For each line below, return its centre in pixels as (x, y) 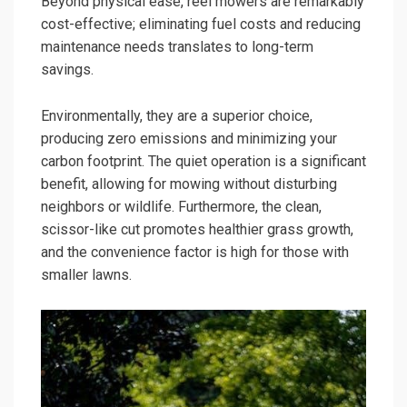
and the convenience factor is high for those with (195, 253)
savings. (67, 70)
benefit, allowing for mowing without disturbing (189, 184)
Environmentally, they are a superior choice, (177, 116)
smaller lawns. (86, 275)
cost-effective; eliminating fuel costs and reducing (201, 25)
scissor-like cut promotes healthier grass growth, (197, 230)
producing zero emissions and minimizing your (189, 139)
